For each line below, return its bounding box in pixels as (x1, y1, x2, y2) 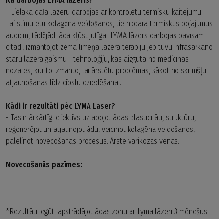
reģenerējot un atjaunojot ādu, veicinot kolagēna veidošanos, (6, 124, 195, 134)
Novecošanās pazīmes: (6, 159, 82, 169)
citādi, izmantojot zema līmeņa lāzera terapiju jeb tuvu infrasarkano (6, 42, 213, 52)
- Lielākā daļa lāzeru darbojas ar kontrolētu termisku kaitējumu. (6, 7, 203, 17)
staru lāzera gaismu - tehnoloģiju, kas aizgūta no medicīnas (6, 54, 189, 64)
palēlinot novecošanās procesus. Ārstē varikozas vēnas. (6, 136, 181, 146)
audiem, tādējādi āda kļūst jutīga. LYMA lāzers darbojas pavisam (6, 30, 204, 40)
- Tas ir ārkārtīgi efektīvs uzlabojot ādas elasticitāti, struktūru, (6, 112, 196, 122)
